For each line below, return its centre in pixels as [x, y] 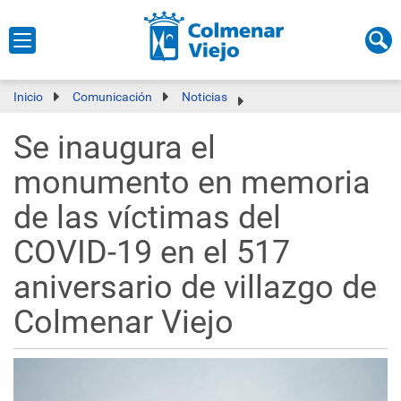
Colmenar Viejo [124, 322]
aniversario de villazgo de [195, 287]
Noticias [205, 97]
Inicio [28, 97]
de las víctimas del [147, 218]
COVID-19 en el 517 [152, 252]
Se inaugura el [115, 148]
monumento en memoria [192, 183]
